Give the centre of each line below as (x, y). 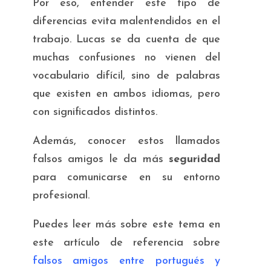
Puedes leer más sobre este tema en (126, 224)
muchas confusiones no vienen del (126, 57)
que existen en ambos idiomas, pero (126, 94)
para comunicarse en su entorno (126, 177)
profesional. (61, 195)
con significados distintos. (95, 112)
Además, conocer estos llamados (126, 141)
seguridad (195, 159)
